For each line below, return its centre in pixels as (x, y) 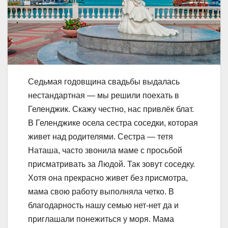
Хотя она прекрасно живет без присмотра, (108, 178)
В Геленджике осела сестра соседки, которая (113, 123)
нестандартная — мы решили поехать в (104, 96)
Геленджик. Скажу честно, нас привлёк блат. (111, 109)
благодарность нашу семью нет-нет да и (103, 206)
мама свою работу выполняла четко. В (101, 192)
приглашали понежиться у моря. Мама (101, 219)
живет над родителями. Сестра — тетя (101, 137)
